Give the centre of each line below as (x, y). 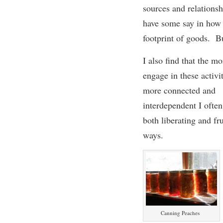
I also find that (169, 60)
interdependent (169, 105)
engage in (161, 75)
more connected (172, 90)
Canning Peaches (180, 213)
